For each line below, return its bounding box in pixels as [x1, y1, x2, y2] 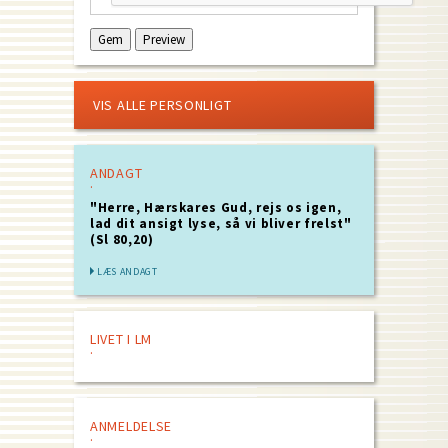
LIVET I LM [90, 330, 152, 349]
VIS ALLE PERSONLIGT [93, 96, 232, 115]
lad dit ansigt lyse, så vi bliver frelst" [90, 215, 352, 233]
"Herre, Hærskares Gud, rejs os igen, [90, 199, 342, 217]
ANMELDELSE [90, 417, 172, 436]
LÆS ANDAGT [97, 265, 158, 279]
